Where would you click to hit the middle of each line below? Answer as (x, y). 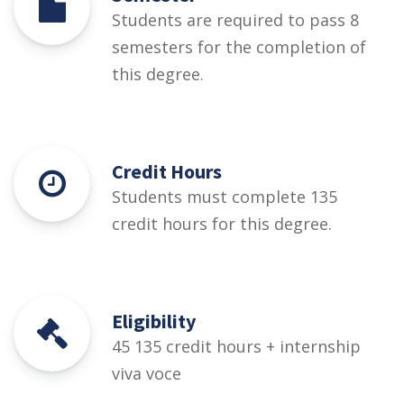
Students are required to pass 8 (235, 19)
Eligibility (154, 321)
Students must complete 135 (225, 196)
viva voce (147, 373)
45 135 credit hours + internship (236, 346)
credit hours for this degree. (222, 223)
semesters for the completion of (239, 46)
